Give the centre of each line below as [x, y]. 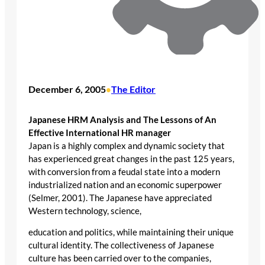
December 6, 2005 [67, 89]
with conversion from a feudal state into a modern [124, 172]
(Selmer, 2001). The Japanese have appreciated [120, 198]
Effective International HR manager [100, 132]
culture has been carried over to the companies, [120, 258]
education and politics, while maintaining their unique [131, 232]
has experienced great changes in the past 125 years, [131, 159]
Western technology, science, [85, 211]
